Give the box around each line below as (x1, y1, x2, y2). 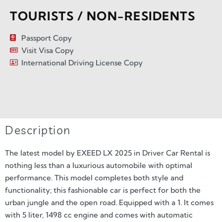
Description (5, 122, 71, 137)
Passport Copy (21, 33, 72, 43)
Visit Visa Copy (21, 45, 74, 55)
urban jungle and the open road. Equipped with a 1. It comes (5, 198, 214, 208)
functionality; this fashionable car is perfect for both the (5, 185, 201, 195)
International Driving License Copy (21, 57, 143, 67)
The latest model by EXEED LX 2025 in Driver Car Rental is (5, 148, 210, 158)
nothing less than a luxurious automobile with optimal (5, 161, 192, 170)
